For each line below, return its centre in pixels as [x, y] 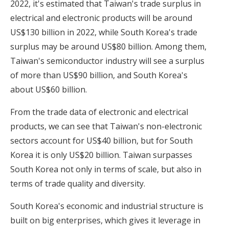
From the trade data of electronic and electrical [99, 112]
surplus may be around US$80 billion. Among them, [108, 47]
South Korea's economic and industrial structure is [107, 206]
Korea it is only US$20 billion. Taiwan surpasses [101, 155]
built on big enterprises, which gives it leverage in [105, 221]
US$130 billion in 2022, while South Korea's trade [104, 32]
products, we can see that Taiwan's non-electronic [106, 127]
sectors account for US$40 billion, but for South [101, 141]
